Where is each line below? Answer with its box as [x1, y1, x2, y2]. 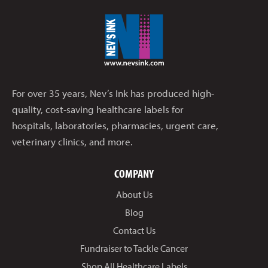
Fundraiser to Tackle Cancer [80, 242, 188, 255]
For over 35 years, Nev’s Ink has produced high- [12, 87, 214, 100]
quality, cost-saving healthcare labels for [12, 103, 184, 116]
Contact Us [112, 224, 156, 237]
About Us [115, 188, 153, 201]
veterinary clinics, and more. [12, 135, 133, 148]
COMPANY [114, 166, 154, 181]
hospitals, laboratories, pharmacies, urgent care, [12, 119, 218, 132]
